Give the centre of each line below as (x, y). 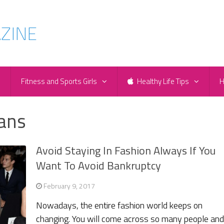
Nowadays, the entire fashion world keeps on (119, 205)
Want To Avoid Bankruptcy (99, 166)
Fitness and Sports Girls (59, 81)
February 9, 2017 (69, 186)
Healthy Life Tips (162, 81)
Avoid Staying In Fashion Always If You (126, 151)
